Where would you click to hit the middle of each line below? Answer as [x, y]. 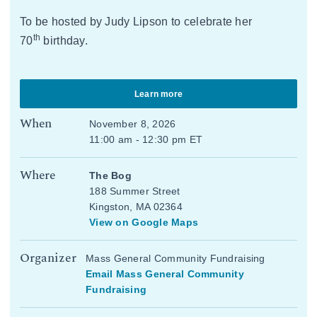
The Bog [110, 176]
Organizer [48, 258]
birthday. [64, 41]
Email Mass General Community [165, 274]
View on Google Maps [144, 223]
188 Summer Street [135, 191]
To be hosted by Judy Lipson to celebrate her [136, 22]
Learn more [158, 94]
